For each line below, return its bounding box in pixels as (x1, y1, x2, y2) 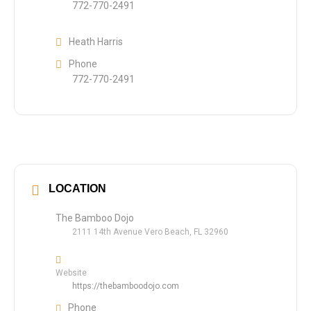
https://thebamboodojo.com (72, 280, 179, 291)
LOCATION (49, 182, 106, 194)
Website (56, 267, 87, 278)
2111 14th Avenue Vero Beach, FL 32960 (72, 226, 228, 237)
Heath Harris (69, 35, 123, 47)
